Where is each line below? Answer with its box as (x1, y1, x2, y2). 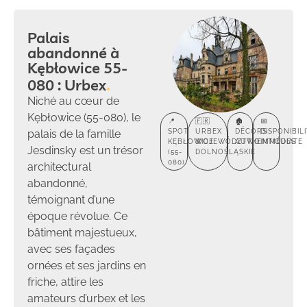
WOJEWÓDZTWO (195, 137, 260, 145)
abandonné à (27, 42, 119, 62)
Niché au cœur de (27, 94, 119, 108)
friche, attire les (27, 275, 103, 288)
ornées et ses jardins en (27, 258, 146, 272)
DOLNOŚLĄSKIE (195, 147, 256, 156)
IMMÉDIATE (260, 137, 304, 145)
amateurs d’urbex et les (27, 291, 145, 305)
